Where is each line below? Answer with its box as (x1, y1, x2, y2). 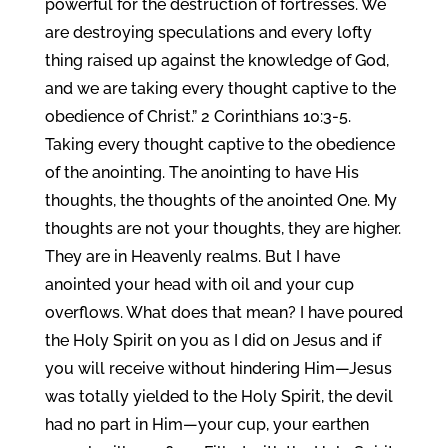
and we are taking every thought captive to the (44, 79, 396, 98)
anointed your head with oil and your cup (44, 275, 354, 294)
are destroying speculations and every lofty (44, 23, 372, 42)
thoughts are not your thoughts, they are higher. (44, 219, 401, 238)
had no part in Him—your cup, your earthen (44, 415, 369, 434)
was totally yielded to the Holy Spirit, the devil (44, 387, 393, 406)
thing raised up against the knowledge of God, (44, 51, 389, 70)
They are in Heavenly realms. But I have (44, 247, 340, 266)
